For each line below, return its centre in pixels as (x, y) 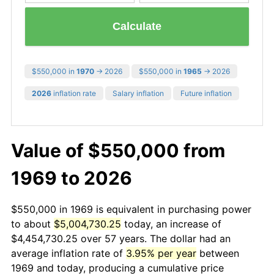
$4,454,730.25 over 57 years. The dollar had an (121, 238)
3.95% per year (161, 253)
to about (32, 224)
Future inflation (206, 93)
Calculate (137, 27)
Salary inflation (138, 93)
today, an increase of (171, 224)
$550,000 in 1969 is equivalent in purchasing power (131, 209)
